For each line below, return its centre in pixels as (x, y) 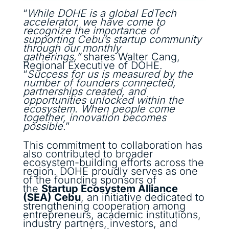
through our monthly (72, 48)
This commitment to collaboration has (112, 145)
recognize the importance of (91, 31)
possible (43, 127)
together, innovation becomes (94, 118)
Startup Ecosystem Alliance (109, 189)
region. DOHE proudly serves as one (110, 171)
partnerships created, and (84, 92)
